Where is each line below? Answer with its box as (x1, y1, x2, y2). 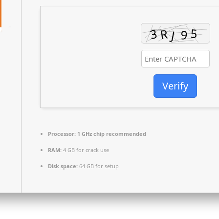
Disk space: (48, 162, 78, 170)
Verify (162, 79, 188, 93)
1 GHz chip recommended (76, 130, 146, 137)
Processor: (48, 130, 76, 137)
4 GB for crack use (62, 146, 109, 153)
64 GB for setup (78, 162, 119, 170)
